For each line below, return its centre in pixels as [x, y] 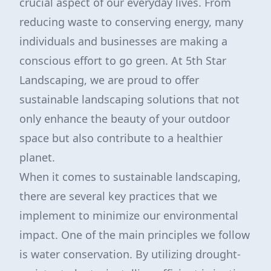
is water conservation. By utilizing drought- [130, 254]
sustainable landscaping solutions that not [129, 99]
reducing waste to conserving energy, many [131, 22]
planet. [37, 157]
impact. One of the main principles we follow [135, 235]
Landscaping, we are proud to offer [109, 80]
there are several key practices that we [118, 196]
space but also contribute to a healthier [121, 138]
